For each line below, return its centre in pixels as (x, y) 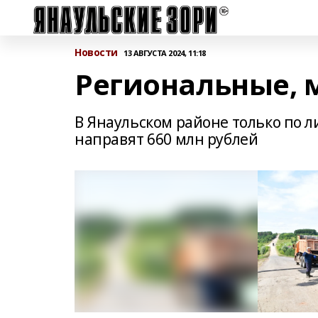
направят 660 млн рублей (166, 139)
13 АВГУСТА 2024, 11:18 (165, 53)
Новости (97, 52)
